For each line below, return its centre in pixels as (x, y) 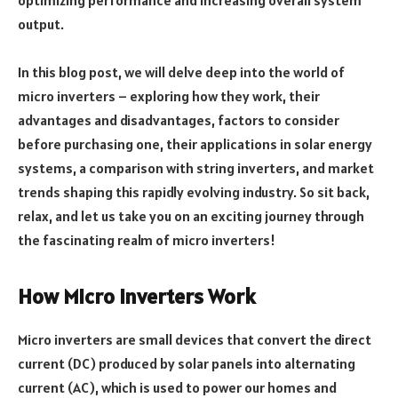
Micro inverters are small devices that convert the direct (195, 339)
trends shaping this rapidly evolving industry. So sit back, (194, 191)
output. (41, 24)
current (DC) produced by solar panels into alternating (187, 363)
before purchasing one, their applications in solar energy (195, 143)
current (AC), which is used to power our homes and (177, 387)
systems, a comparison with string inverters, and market (196, 167)
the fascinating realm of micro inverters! (147, 239)
